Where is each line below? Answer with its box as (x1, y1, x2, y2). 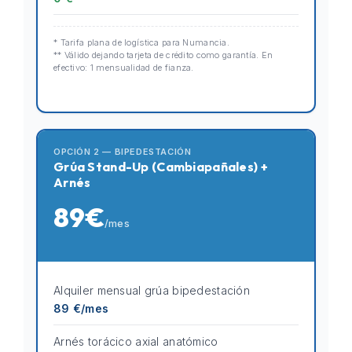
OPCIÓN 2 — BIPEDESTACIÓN (53, 146, 192, 157)
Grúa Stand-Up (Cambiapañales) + (53, 159, 268, 174)
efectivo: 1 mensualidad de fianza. (53, 62, 194, 73)
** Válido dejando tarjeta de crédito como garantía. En (53, 49, 273, 60)
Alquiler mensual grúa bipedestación (53, 284, 250, 297)
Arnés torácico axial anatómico (53, 335, 218, 348)
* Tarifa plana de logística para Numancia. (53, 37, 229, 48)
